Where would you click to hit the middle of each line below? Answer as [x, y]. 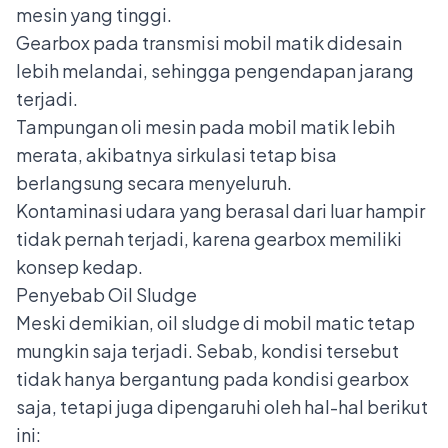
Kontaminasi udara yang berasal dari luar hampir [220, 210]
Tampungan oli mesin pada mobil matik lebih [205, 126]
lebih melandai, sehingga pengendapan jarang [215, 70]
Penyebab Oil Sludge [106, 294]
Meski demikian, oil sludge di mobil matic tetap [215, 322]
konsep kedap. [79, 266]
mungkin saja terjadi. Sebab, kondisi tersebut [207, 350]
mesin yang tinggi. [94, 14]
